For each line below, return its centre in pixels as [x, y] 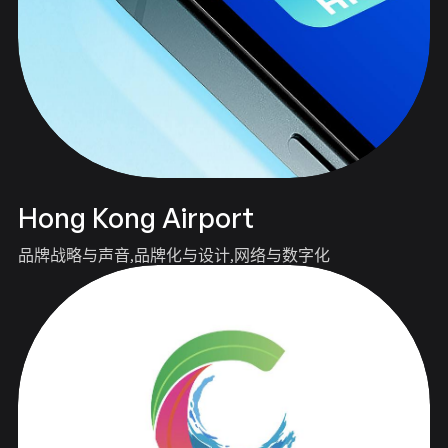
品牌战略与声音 [73, 255]
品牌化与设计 [181, 255]
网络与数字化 [281, 255]
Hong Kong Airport [135, 218]
